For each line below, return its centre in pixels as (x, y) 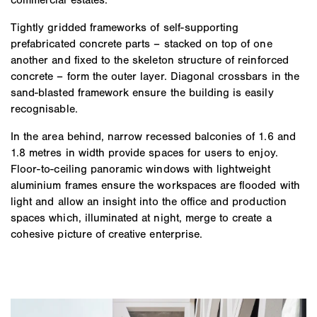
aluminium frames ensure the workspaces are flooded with (155, 185)
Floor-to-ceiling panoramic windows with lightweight (141, 168)
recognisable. (44, 108)
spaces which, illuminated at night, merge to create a (141, 217)
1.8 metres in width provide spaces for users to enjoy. (144, 152)
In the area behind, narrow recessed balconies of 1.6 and (153, 136)
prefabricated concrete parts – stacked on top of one (142, 43)
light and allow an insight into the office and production (149, 201)
